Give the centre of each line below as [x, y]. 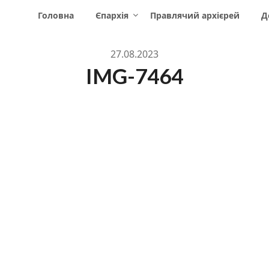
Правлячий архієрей [195, 15]
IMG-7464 [134, 76]
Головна [56, 15]
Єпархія [112, 15]
